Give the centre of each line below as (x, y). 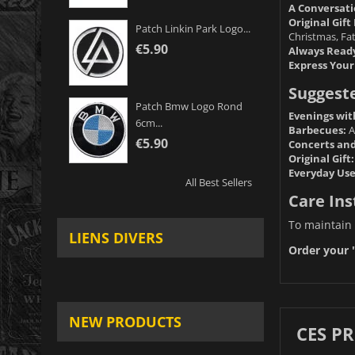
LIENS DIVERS (116, 238)
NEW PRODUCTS (125, 322)
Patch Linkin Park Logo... (193, 29)
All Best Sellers (218, 183)
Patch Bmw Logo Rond (189, 107)
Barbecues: (317, 130)
